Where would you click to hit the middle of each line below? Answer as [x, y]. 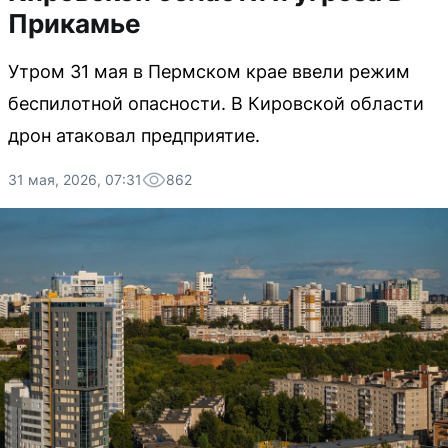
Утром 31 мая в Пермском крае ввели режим [209, 71]
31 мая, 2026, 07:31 [75, 179]
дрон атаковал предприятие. [134, 135]
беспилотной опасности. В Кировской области [216, 103]
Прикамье [74, 23]
